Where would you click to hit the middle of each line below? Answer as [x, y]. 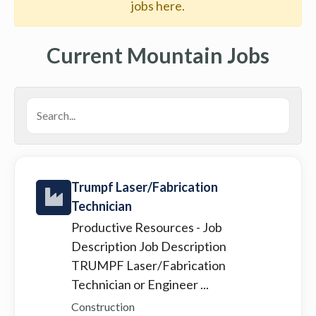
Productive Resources [134, 227]
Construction [103, 306]
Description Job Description [149, 246]
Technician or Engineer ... [140, 284]
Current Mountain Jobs [158, 55]
